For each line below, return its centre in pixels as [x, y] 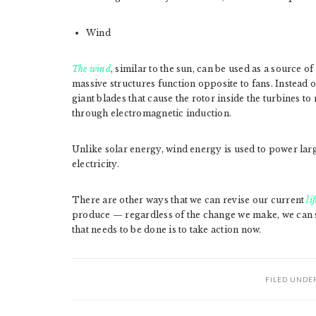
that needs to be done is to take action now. [167, 230]
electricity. [96, 164]
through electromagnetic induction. [152, 114]
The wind [91, 69]
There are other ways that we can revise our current [189, 200]
